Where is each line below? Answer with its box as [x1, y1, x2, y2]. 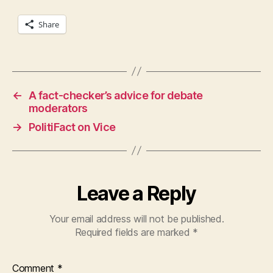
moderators [28, 101, 88, 115]
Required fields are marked [74, 225, 193, 238]
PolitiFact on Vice [28, 120, 116, 133]
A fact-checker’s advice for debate [28, 88, 203, 102]
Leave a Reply [77, 181, 196, 205]
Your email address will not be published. [49, 212, 224, 225]
